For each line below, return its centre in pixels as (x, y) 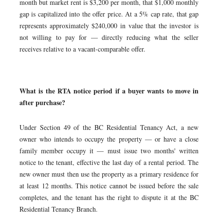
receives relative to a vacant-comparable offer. (82, 49)
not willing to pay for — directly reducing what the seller (109, 37)
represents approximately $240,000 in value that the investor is (109, 26)
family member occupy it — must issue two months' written (109, 151)
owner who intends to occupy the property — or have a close (109, 139)
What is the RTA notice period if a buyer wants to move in (109, 91)
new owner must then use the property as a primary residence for (109, 174)
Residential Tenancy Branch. (59, 209)
